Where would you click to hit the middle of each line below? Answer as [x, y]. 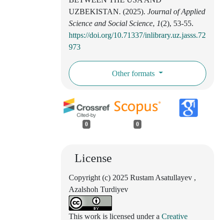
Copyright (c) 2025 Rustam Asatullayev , [132, 178]
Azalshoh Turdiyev [98, 190]
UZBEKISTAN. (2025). [108, 11]
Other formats [134, 73]
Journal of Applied [176, 11]
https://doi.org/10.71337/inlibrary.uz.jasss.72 [137, 35]
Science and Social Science [111, 23]
